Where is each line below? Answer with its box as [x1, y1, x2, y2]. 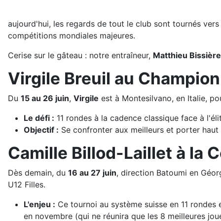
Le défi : [24, 113, 54, 123]
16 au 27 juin [68, 168, 116, 178]
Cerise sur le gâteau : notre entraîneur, [8, 50, 153, 60]
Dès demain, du [8, 168, 68, 178]
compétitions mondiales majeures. [8, 31, 135, 40]
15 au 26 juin [21, 93, 69, 103]
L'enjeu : [24, 199, 55, 209]
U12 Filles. [8, 180, 45, 189]
